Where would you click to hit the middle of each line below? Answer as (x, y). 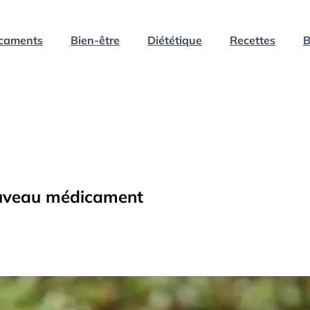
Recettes (253, 40)
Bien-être (95, 40)
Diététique (175, 40)
